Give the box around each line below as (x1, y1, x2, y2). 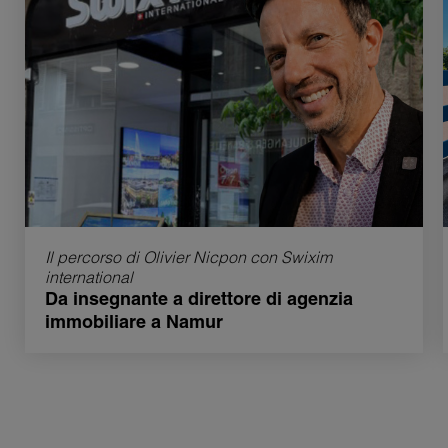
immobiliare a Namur (45, 309, 223, 333)
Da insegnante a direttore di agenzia (45, 286, 353, 310)
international (45, 266, 133, 287)
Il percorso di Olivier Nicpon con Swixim (45, 246, 332, 267)
